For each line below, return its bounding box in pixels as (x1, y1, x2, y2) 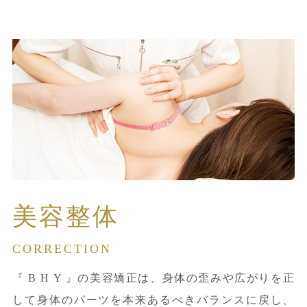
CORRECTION (12, 241, 112, 256)
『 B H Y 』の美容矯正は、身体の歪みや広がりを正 (12, 271, 295, 284)
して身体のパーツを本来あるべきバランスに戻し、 (12, 293, 295, 306)
